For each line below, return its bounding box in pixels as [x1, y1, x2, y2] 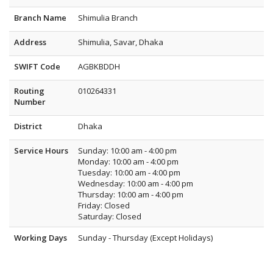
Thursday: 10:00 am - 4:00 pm [78, 189, 183, 200]
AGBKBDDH [78, 61, 120, 72]
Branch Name [14, 12, 66, 23]
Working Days [14, 232, 67, 243]
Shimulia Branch [78, 12, 138, 23]
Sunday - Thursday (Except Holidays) [78, 232, 213, 243]
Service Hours [14, 145, 68, 156]
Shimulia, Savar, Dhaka [78, 37, 163, 48]
